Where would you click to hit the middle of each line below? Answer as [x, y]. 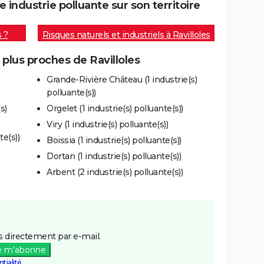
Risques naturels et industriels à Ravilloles [126, 35]
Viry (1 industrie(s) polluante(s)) [107, 124]
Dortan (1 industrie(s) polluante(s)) [114, 156]
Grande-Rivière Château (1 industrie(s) [122, 79]
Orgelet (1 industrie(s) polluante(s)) [115, 108]
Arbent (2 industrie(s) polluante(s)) [115, 172]
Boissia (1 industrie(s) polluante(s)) [114, 140]
